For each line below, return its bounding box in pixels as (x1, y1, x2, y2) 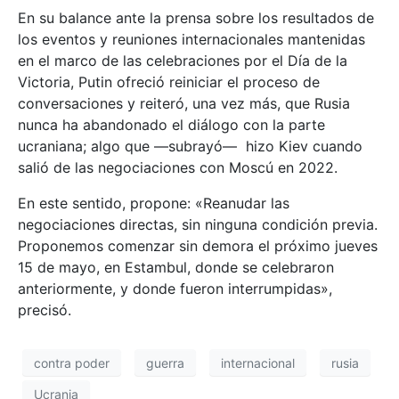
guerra (146, 354, 184, 370)
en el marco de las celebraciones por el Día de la (18, 52, 347, 70)
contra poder (34, 354, 110, 370)
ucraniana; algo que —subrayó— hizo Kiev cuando (18, 137, 362, 156)
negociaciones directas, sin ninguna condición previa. (18, 216, 378, 234)
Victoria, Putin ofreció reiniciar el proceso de (18, 73, 320, 92)
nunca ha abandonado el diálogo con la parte (18, 116, 325, 134)
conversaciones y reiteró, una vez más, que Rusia (18, 94, 350, 113)
